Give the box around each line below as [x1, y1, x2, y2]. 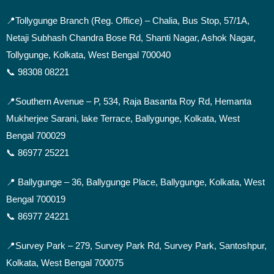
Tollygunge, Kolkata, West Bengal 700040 [6, 50, 171, 60]
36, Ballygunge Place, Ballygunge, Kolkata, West [72, 177, 265, 187]
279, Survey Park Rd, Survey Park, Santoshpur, [75, 240, 267, 251]
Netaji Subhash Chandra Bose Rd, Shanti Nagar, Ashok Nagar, [6, 32, 256, 43]
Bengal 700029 [6, 130, 65, 141]
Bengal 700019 [6, 194, 65, 204]
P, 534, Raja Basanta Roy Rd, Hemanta [94, 96, 251, 106]
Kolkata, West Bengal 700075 [6, 257, 124, 268]
